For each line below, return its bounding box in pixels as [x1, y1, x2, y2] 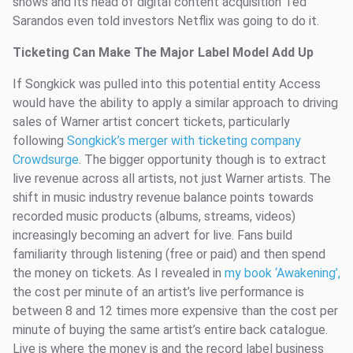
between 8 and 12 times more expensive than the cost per [13, 303, 338, 318]
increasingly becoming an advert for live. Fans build [13, 228, 292, 243]
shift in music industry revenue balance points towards [13, 190, 314, 205]
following [13, 133, 67, 148]
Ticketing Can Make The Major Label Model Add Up [13, 45, 314, 60]
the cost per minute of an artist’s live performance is [13, 284, 304, 299]
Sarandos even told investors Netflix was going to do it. [13, 13, 319, 28]
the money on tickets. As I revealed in [13, 266, 225, 281]
